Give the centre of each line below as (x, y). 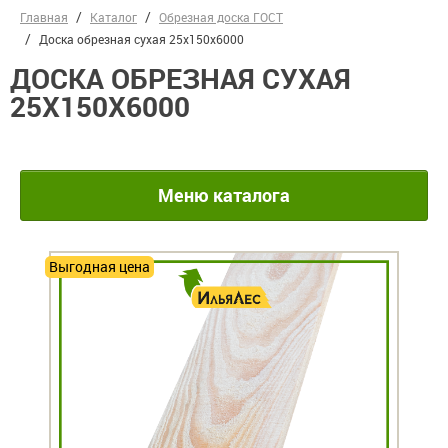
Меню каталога (224, 194)
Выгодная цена (100, 267)
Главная (44, 17)
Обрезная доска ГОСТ (221, 17)
